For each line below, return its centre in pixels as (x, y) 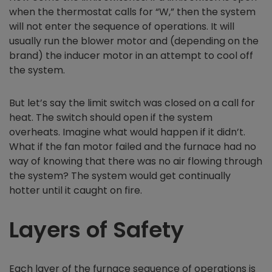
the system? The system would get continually (120, 175)
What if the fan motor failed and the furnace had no (133, 146)
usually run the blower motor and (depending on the (134, 41)
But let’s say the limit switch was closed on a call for (132, 103)
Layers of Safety (97, 229)
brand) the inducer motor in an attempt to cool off (131, 55)
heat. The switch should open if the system (111, 117)
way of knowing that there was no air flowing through (136, 161)
